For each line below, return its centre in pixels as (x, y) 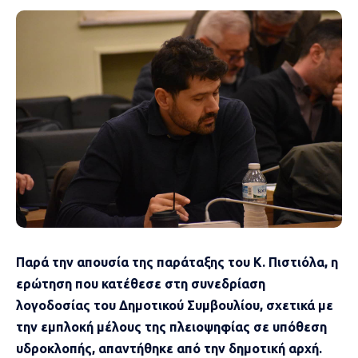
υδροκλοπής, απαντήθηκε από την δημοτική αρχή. (169, 348)
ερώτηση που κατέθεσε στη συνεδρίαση (141, 284)
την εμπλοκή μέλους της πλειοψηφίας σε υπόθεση (171, 327)
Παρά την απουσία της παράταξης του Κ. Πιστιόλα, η (177, 262)
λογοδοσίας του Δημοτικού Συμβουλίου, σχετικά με (175, 305)
